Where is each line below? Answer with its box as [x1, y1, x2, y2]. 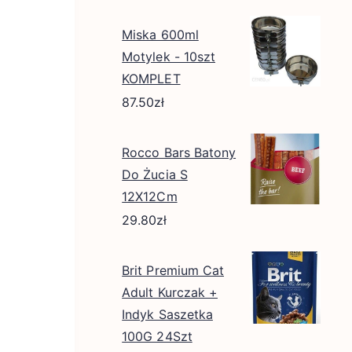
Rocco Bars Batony [122, 145, 236, 160]
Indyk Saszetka [122, 306, 213, 322]
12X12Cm [122, 189, 178, 204]
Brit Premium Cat [122, 262, 225, 278]
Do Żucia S [122, 167, 188, 182]
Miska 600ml [122, 27, 199, 42]
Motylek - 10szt [122, 49, 215, 64]
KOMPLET [122, 71, 181, 86]
